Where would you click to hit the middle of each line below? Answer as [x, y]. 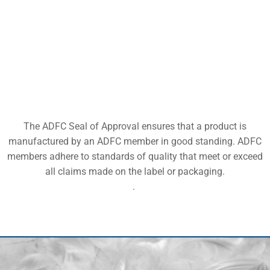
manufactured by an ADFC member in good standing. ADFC [135, 141]
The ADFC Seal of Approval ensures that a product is [135, 126]
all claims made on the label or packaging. [135, 171]
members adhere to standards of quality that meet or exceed [135, 156]
